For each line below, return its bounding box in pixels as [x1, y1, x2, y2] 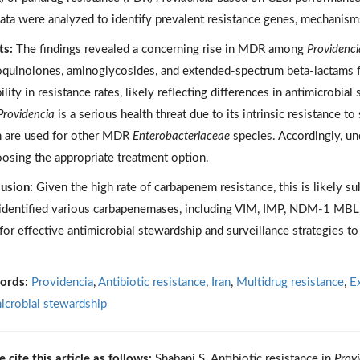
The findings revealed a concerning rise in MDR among [12, 43, 307, 55]
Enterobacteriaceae [132, 129, 230, 142]
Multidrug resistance [235, 276, 344, 288]
